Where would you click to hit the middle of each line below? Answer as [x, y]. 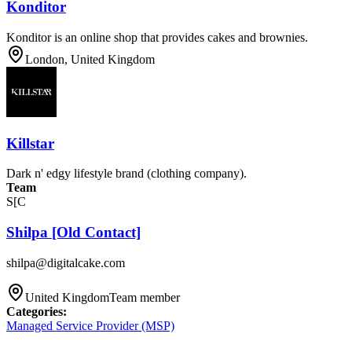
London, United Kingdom [90, 59]
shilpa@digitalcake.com [66, 262]
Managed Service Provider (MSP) [90, 325]
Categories [35, 311]
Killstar [30, 143]
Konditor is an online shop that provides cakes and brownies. [157, 37]
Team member [145, 297]
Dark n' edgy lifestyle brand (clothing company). [126, 174]
